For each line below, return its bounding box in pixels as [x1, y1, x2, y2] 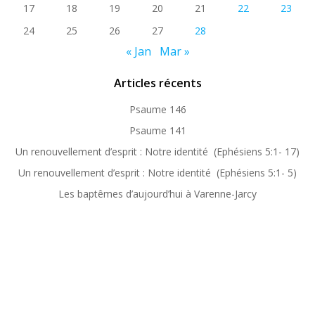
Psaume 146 [129, 103, 186, 116]
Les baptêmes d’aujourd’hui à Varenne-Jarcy [58, 187, 257, 200]
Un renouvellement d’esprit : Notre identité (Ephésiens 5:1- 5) [18, 166, 297, 179]
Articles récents [113, 75, 202, 91]
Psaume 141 [129, 124, 186, 137]
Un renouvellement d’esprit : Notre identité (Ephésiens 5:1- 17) [15, 145, 300, 158]
